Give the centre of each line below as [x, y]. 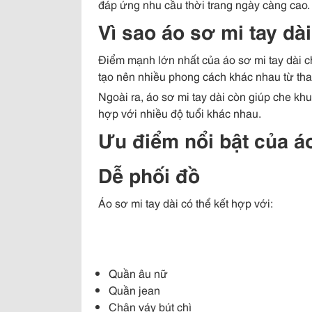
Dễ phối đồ [149, 174]
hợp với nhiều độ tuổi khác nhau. [180, 113]
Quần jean [134, 290]
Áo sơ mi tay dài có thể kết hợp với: [186, 203]
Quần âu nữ [138, 273]
